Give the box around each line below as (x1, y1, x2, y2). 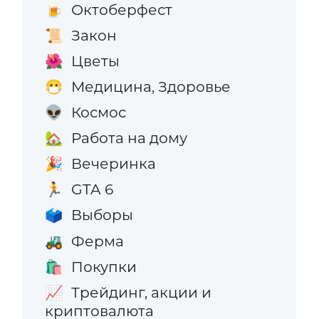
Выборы (70, 206, 133, 224)
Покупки (70, 257, 137, 276)
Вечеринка (70, 155, 156, 173)
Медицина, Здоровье (70, 77, 231, 95)
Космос (70, 103, 126, 122)
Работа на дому (70, 129, 187, 147)
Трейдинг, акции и (70, 283, 211, 301)
